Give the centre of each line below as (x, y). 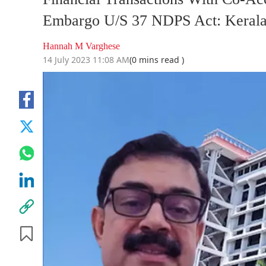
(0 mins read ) (157, 60)
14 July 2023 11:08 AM (86, 60)
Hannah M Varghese (81, 46)
